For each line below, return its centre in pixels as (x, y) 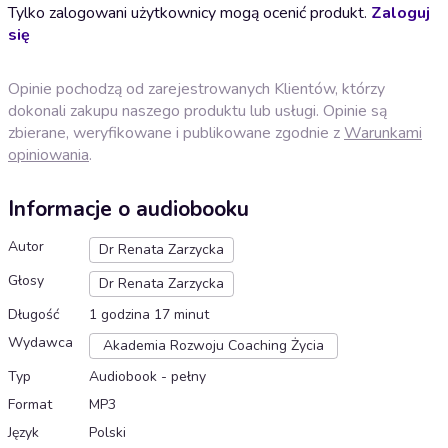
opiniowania (48, 154)
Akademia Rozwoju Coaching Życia (213, 346)
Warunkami (383, 132)
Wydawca (40, 343)
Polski (107, 433)
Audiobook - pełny (147, 377)
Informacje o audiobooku (128, 209)
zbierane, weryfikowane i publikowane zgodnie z (176, 132)
